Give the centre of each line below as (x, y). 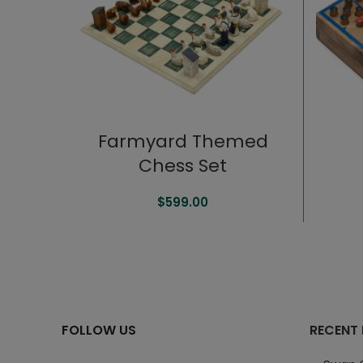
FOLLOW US (99, 330)
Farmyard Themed (183, 141)
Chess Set (183, 166)
